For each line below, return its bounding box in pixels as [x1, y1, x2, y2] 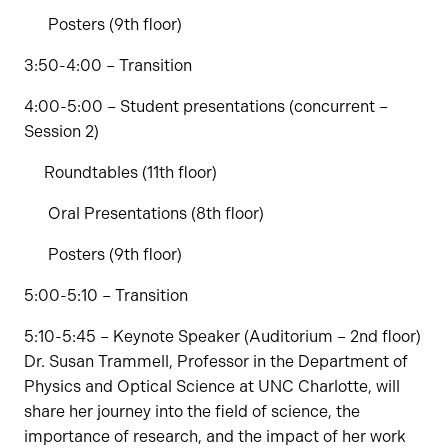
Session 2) [24, 122, 99, 141]
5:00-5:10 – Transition [24, 286, 188, 305]
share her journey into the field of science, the [24, 402, 360, 421]
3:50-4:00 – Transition [24, 56, 192, 75]
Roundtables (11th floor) [24, 163, 217, 182]
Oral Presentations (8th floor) [24, 204, 264, 223]
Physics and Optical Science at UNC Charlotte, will [24, 377, 400, 396]
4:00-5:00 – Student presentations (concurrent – [24, 97, 388, 116]
